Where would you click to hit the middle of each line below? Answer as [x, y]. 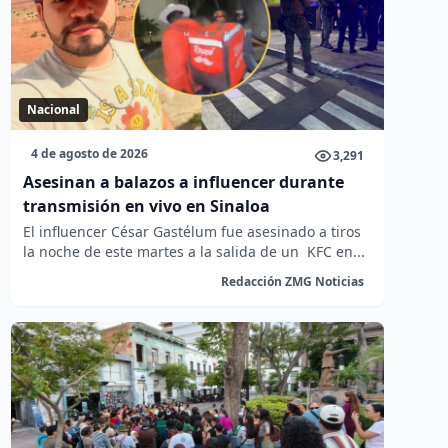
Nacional [53, 109]
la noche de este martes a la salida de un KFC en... [193, 251]
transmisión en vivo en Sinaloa [146, 206]
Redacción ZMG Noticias [292, 281]
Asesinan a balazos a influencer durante [183, 182]
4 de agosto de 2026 [89, 153]
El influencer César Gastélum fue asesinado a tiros [191, 231]
